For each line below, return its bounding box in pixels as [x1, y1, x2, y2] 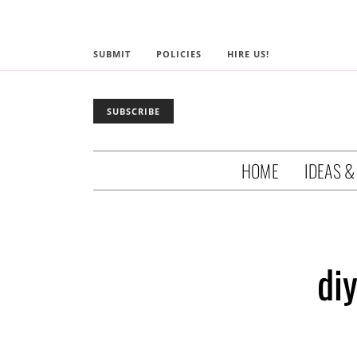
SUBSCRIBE [107, 104, 160, 117]
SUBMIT [93, 48, 131, 60]
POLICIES [156, 48, 202, 60]
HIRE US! [227, 48, 269, 60]
